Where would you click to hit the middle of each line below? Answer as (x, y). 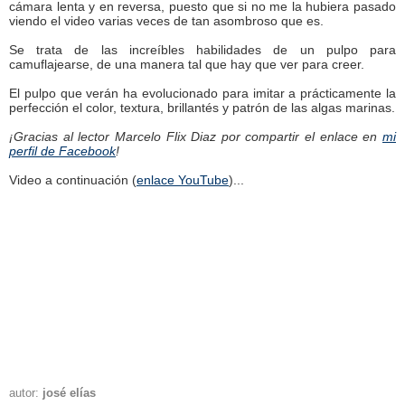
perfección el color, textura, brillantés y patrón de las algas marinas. (202, 108)
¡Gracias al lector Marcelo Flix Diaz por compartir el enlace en (196, 137)
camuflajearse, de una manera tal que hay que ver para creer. (187, 64)
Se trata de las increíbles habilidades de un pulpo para (202, 50)
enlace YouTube (183, 180)
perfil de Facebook (62, 151)
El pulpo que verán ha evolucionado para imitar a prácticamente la (202, 93)
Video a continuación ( (73, 180)
